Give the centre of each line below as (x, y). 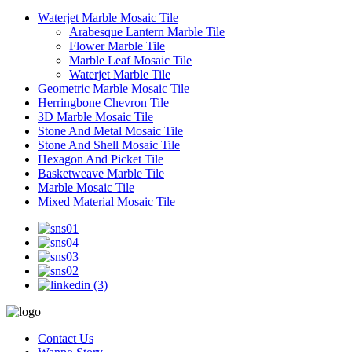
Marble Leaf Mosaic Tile (130, 60)
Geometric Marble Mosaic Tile (114, 89)
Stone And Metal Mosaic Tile (110, 131)
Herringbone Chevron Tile (103, 103)
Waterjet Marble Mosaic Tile (108, 18)
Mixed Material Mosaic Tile (106, 202)
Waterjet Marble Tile (120, 75)
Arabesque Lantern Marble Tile (147, 32)
